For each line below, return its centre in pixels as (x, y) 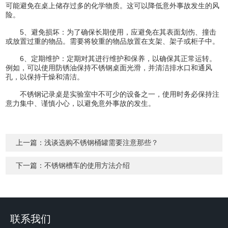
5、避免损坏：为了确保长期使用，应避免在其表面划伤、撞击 (111, 32)
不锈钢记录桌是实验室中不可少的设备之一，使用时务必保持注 (113, 94)
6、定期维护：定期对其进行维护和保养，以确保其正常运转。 (111, 58)
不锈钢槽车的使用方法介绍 (87, 165)
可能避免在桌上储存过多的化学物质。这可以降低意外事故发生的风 (113, 5)
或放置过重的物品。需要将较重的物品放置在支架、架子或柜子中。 (113, 41)
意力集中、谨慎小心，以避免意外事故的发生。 (81, 103)
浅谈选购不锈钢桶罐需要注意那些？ (102, 142)
